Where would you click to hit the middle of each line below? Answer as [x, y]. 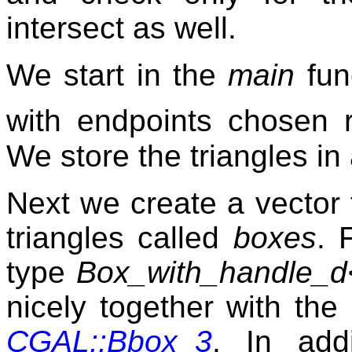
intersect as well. [121, 28]
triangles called [120, 237]
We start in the [117, 75]
